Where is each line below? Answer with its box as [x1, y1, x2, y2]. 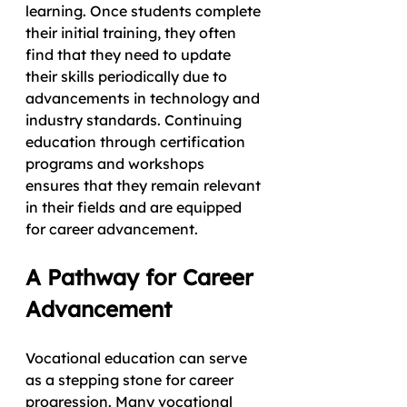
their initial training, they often [25, 23, 240, 42]
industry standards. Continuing [25, 110, 245, 129]
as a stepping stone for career [25, 370, 237, 389]
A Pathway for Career [25, 263, 260, 291]
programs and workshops [25, 154, 208, 173]
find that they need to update [25, 45, 234, 64]
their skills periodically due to [25, 66, 231, 85]
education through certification [25, 132, 249, 151]
